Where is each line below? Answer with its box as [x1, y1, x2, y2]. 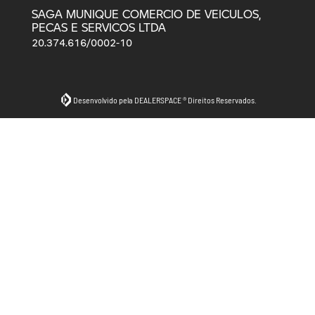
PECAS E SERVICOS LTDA [32, 19, 166, 35]
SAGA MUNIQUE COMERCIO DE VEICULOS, [32, 6, 261, 22]
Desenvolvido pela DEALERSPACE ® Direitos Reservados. [72, 95, 257, 105]
